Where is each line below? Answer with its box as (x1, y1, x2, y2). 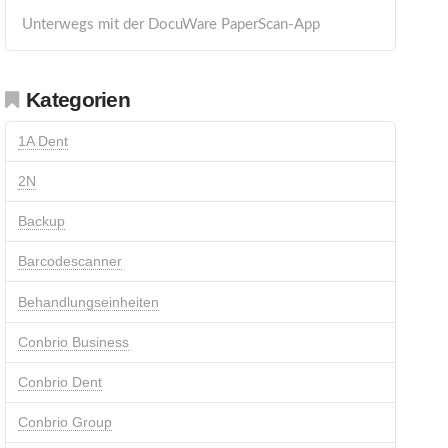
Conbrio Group (17, 414, 112, 431)
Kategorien (26, 88, 130, 112)
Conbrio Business (17, 333, 129, 350)
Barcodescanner (17, 253, 122, 270)
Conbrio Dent (17, 373, 102, 390)
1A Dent (17, 132, 68, 149)
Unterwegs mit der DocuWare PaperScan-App (21, 16, 320, 32)
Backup (17, 213, 65, 230)
